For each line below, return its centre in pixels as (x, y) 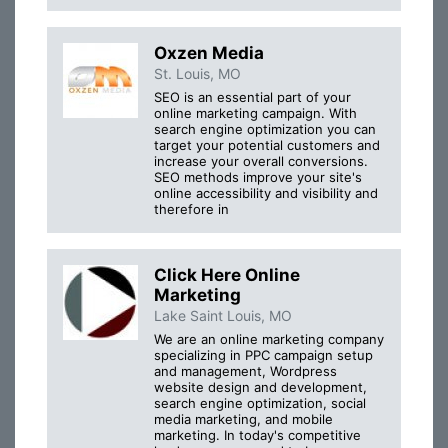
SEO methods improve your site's (258, 176)
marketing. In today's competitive (257, 435)
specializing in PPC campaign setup (263, 355)
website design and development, (260, 387)
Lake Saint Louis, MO (223, 315)
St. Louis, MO (197, 73)
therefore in (191, 208)
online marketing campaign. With (255, 112)
